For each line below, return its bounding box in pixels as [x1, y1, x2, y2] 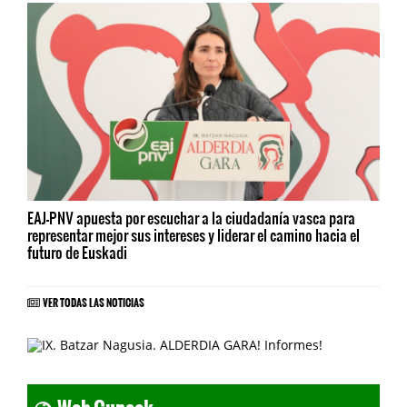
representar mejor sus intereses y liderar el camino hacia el [27, 224, 360, 246]
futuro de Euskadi [27, 242, 127, 263]
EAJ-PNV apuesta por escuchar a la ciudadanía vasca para [27, 207, 355, 229]
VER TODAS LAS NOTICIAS [43, 289, 144, 312]
